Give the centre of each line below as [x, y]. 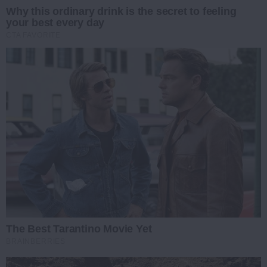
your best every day [55, 22]
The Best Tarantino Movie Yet [79, 229]
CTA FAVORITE [34, 35]
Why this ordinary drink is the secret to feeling [121, 11]
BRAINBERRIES [36, 242]
